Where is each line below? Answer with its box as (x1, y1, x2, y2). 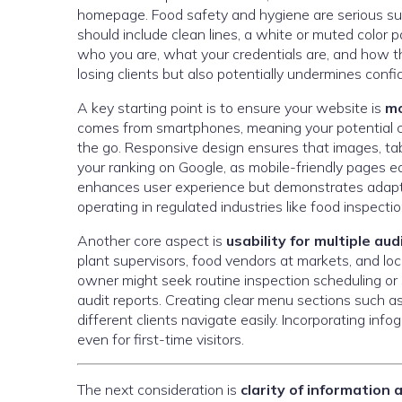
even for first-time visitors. (77, 330, 244, 348)
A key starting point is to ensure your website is (77, 99, 385, 117)
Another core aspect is (77, 232, 226, 249)
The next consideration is (77, 380, 240, 398)
